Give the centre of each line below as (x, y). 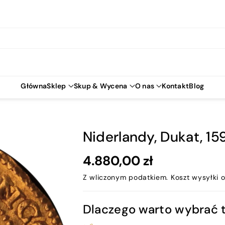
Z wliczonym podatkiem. (127, 178)
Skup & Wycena (100, 86)
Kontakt (176, 86)
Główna (34, 86)
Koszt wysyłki (195, 178)
